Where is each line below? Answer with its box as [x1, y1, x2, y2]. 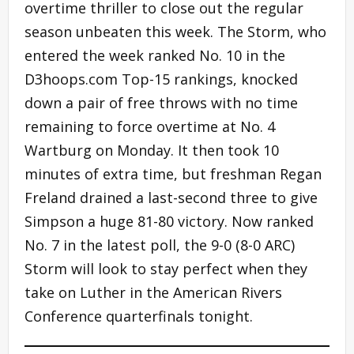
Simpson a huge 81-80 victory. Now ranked [24, 212, 314, 232]
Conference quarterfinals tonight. [24, 307, 253, 326]
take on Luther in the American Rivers [24, 283, 282, 303]
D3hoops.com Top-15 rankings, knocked [24, 70, 298, 89]
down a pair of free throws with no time [24, 93, 298, 113]
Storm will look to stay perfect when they [24, 259, 307, 279]
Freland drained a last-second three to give [24, 188, 318, 208]
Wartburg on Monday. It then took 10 [24, 141, 279, 160]
